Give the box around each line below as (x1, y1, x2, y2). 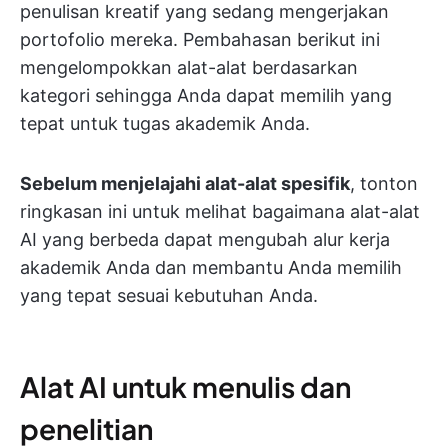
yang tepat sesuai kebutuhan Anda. (20, 285, 318, 306)
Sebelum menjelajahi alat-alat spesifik (20, 173, 350, 194)
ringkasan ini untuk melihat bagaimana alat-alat (20, 201, 420, 222)
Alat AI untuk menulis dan (20, 369, 351, 404)
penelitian (20, 411, 153, 446)
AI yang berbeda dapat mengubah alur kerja (20, 229, 390, 250)
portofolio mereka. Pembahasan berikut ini (20, 29, 380, 50)
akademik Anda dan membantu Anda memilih (20, 257, 402, 278)
